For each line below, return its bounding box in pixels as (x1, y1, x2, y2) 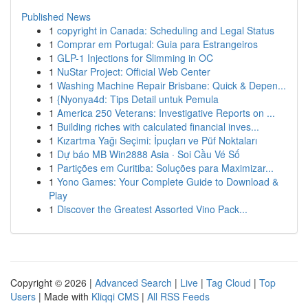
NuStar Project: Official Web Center (57, 65, 210, 78)
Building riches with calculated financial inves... (57, 120, 259, 133)
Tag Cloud (206, 276, 251, 289)
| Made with (36, 289, 91, 303)
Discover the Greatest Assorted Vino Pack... (57, 202, 247, 216)
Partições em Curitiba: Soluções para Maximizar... (57, 161, 274, 175)
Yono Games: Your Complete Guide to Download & (57, 175, 278, 188)
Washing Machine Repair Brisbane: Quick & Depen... (57, 78, 286, 92)
